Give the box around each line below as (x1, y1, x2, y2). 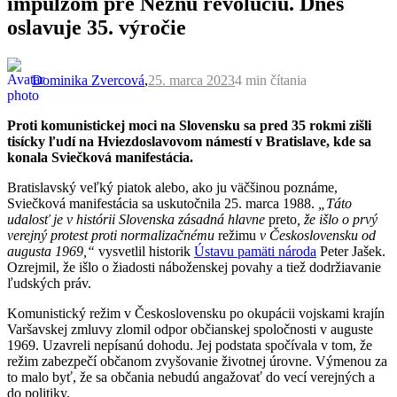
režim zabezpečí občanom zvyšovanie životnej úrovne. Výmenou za (7, 353, 387, 369)
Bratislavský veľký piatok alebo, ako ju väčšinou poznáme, (7, 179, 338, 195)
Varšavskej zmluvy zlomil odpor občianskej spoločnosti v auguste (7, 321, 373, 337)
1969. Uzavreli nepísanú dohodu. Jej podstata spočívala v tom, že (7, 337, 372, 353)
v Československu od (256, 227, 376, 243)
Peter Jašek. (316, 243, 385, 259)
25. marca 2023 (148, 72, 235, 88)
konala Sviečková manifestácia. (7, 149, 193, 165)
